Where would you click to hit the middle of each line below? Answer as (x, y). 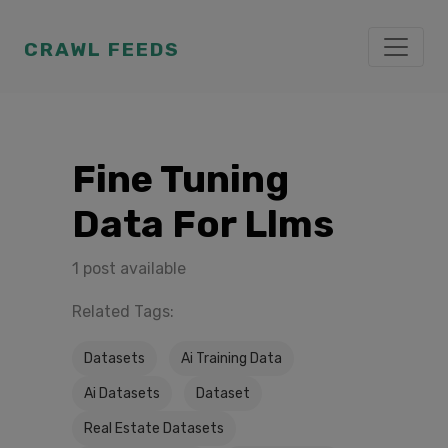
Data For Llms (203, 224)
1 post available (129, 268)
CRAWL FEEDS (102, 49)
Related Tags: (123, 311)
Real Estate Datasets (154, 428)
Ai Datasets (122, 393)
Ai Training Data (231, 358)
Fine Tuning (180, 179)
